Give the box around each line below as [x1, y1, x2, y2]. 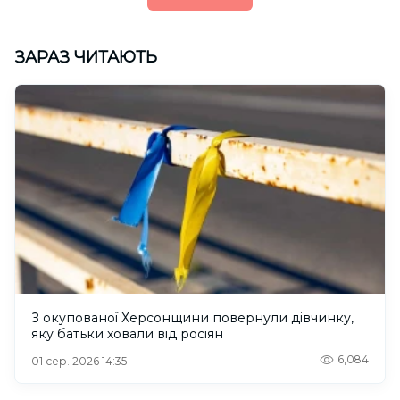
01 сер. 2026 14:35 [31, 354, 127, 368]
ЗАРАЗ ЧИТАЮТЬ [14, 47, 157, 68]
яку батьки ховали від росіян [31, 325, 223, 342]
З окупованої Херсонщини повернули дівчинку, [31, 309, 354, 326]
